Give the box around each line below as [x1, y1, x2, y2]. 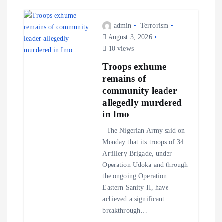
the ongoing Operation [102, 171, 167, 180]
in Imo [102, 109, 130, 119]
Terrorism [140, 21, 169, 29]
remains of [102, 73, 146, 84]
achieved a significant [102, 194, 165, 203]
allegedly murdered [102, 97, 182, 108]
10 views [106, 44, 134, 52]
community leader [102, 85, 177, 96]
